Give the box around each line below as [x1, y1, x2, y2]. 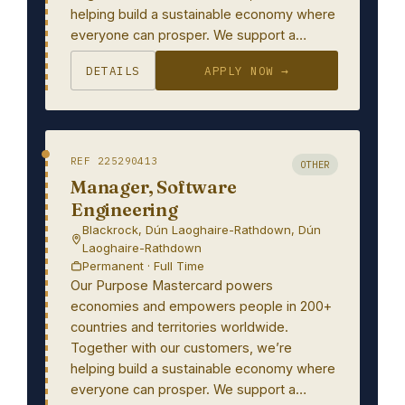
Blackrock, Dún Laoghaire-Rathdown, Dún [82, 222, 321, 237]
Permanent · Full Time [82, 259, 204, 273]
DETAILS [86, 63, 140, 78]
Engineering [71, 198, 178, 221]
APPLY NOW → [204, 63, 289, 78]
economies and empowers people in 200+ [71, 298, 332, 314]
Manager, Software [71, 175, 237, 198]
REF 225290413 [71, 155, 158, 167]
